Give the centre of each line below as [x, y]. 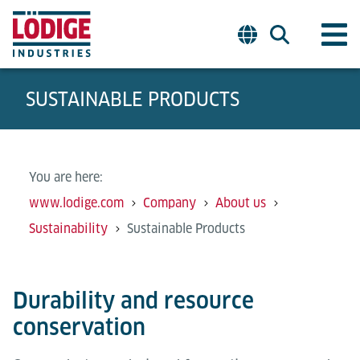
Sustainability [68, 229]
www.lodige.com [76, 203]
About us [241, 203]
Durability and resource [133, 300]
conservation [79, 327]
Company [170, 203]
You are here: [66, 177]
